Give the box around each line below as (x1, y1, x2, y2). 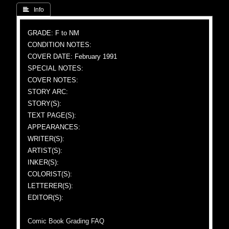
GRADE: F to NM (28, 29, 80, 37)
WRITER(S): (28, 135, 65, 143)
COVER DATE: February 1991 (28, 53, 118, 60)
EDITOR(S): (28, 194, 64, 201)
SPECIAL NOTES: (28, 64, 84, 72)
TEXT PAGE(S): (28, 111, 77, 119)
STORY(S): (28, 100, 62, 107)
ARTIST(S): (28, 147, 63, 154)
